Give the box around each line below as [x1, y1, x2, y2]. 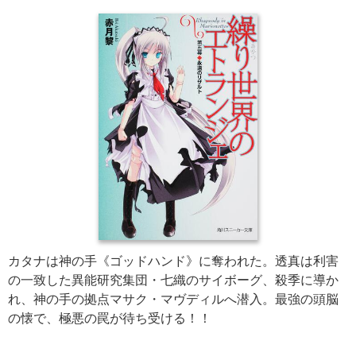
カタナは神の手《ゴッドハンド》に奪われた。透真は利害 [8, 254, 339, 269]
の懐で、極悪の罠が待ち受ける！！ [8, 311, 211, 326]
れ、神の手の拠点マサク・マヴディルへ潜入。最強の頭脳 [8, 292, 339, 307]
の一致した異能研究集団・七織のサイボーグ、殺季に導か [8, 273, 339, 288]
